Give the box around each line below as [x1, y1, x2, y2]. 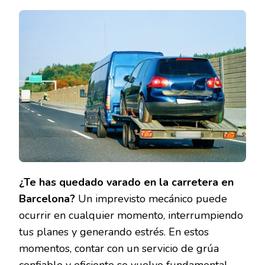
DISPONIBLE [101, 78, 144, 86]
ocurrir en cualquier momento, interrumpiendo [19, 208, 243, 223]
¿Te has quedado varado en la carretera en [19, 175, 234, 190]
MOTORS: [101, 4, 134, 12]
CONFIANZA [101, 46, 141, 54]
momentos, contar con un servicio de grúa [19, 241, 219, 256]
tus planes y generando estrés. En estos [19, 225, 209, 240]
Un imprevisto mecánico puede [75, 192, 227, 206]
